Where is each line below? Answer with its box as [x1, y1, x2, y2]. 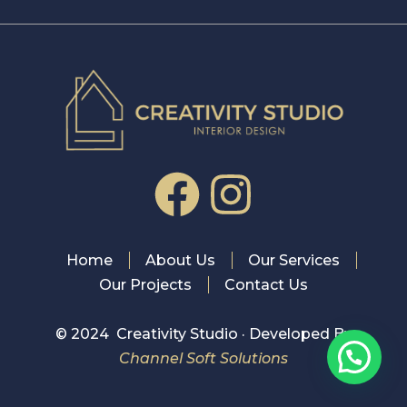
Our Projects [99, 276, 192, 293]
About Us [145, 252, 215, 269]
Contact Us [224, 276, 308, 293]
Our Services [248, 252, 340, 269]
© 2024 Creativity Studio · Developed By [55, 325, 352, 342]
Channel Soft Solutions [119, 350, 288, 367]
